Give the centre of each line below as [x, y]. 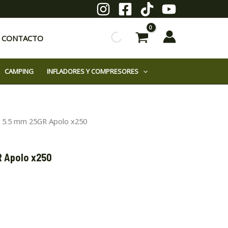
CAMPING [19, 71]
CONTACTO [22, 38]
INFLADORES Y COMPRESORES [92, 71]
